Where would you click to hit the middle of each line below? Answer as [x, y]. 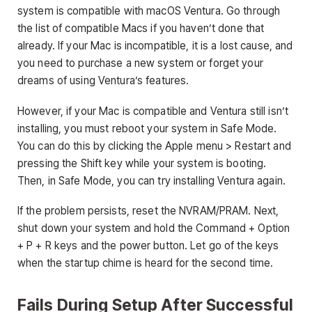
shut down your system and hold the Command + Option [154, 228]
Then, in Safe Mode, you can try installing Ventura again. [151, 180]
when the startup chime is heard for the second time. [146, 263]
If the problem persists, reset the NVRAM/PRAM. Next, [148, 210]
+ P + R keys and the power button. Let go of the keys [148, 245]
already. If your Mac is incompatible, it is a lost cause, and [155, 46]
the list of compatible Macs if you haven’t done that [141, 29]
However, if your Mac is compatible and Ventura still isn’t [153, 111]
